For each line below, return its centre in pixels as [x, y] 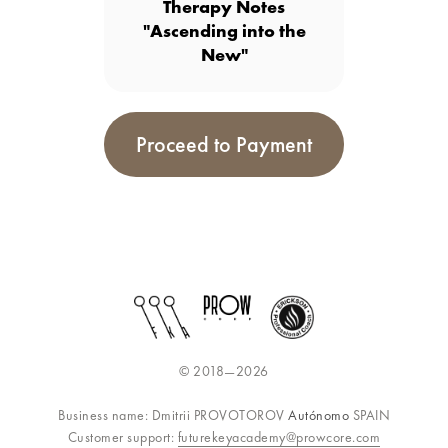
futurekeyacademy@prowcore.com [279, 437]
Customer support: [122, 437]
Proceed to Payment [224, 144]
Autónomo [320, 415]
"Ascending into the [224, 30]
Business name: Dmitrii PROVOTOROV [173, 415]
